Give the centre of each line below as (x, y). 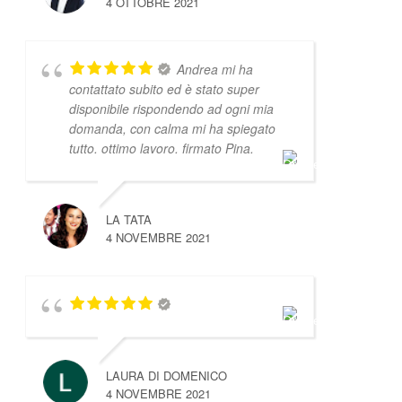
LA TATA (128, 219)
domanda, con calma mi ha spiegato (172, 128)
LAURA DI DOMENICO (166, 375)
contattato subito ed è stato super (164, 88)
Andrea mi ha (214, 69)
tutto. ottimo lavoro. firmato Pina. (161, 148)
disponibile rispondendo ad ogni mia (171, 108)
